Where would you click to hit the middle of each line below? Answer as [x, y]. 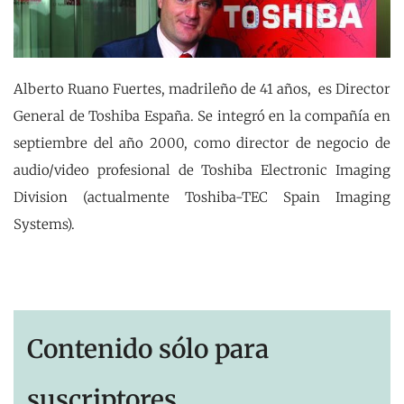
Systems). [44, 224]
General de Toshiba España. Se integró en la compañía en [202, 115]
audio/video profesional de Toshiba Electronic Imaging [202, 170]
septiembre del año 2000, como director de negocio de [202, 142]
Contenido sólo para [148, 349]
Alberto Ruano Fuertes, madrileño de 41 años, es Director [202, 88]
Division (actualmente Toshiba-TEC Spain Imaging [202, 197]
